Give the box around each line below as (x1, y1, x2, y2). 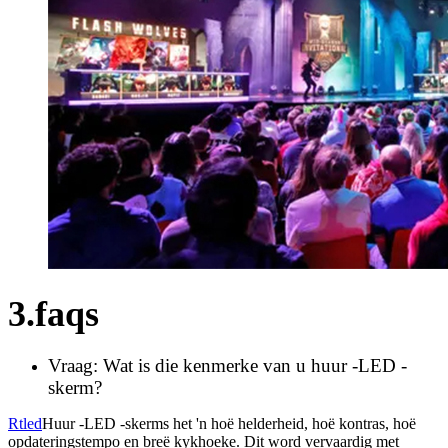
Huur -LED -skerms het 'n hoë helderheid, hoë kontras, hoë (42, 414, 416, 432)
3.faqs (8, 293, 99, 334)
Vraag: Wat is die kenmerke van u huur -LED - (48, 354, 407, 376)
